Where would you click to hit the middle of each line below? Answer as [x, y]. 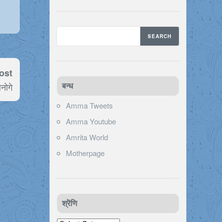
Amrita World [87, 137]
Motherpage [85, 153]
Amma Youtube [91, 121]
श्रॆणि [70, 203]
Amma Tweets [89, 105]
